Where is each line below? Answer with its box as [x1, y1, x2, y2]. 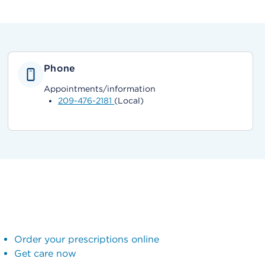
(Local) [114, 96, 144, 105]
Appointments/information [44, 84, 156, 93]
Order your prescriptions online [14, 234, 159, 245]
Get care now [14, 248, 76, 259]
